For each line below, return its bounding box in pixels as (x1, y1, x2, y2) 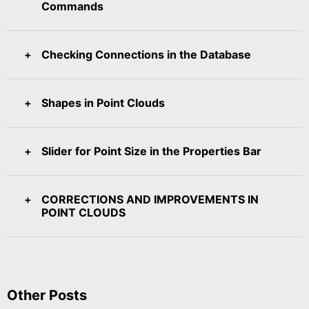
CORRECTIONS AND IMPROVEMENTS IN (41, 192, 259, 206)
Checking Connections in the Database (41, 47, 251, 61)
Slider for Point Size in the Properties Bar (41, 143, 261, 158)
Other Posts (7, 286, 87, 303)
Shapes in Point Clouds (41, 95, 165, 110)
